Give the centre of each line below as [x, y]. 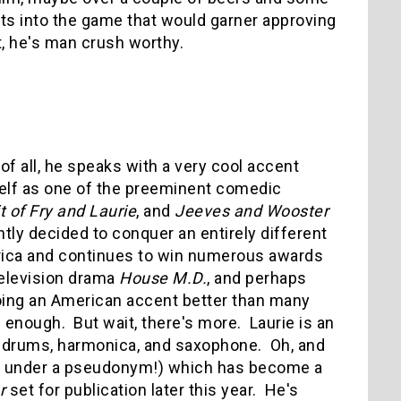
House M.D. [163, 277]
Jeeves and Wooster [252, 210]
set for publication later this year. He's [154, 389]
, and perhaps [257, 277]
